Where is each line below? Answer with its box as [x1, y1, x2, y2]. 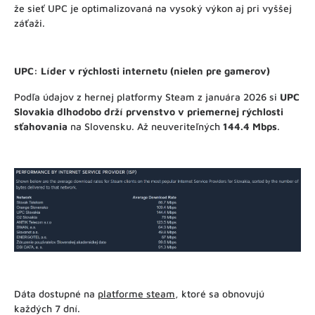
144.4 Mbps [223, 120, 277, 133]
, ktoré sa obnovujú [175, 288, 264, 300]
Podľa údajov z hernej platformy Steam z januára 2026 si [14, 91, 280, 103]
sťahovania [14, 120, 67, 133]
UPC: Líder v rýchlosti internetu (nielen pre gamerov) [14, 64, 270, 77]
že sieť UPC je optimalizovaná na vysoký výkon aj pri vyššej [14, 1, 292, 14]
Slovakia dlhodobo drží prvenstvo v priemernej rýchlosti [14, 105, 283, 118]
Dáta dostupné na [14, 288, 98, 300]
